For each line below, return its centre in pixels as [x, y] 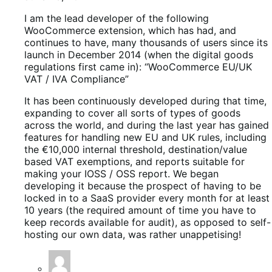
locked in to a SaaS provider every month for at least [147, 198]
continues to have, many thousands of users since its [146, 43]
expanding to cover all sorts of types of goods [132, 113]
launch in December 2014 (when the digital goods [139, 55]
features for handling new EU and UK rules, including [145, 138]
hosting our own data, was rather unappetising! [133, 235]
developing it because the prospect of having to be [143, 186]
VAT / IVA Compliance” [76, 79]
